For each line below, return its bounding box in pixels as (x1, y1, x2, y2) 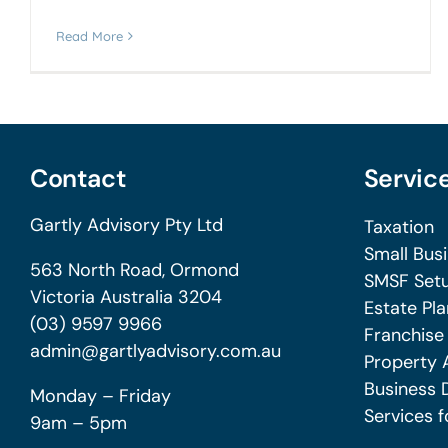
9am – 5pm (29, 411, 127, 436)
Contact (29, 162, 127, 196)
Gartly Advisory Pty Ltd (29, 213, 223, 238)
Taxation (363, 215, 434, 240)
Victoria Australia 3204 (29, 285, 222, 310)
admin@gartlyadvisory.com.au (29, 339, 281, 364)
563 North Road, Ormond (29, 258, 239, 283)
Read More (56, 28, 123, 45)
